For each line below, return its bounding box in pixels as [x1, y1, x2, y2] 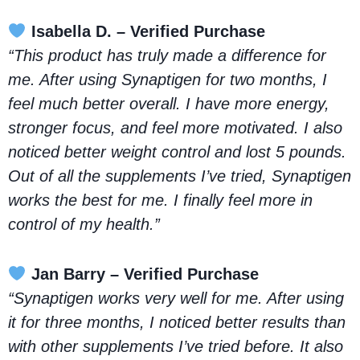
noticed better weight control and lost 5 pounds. [8, 142, 346, 161]
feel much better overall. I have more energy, [8, 94, 329, 112]
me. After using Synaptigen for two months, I [8, 70, 327, 88]
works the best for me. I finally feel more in [8, 190, 313, 209]
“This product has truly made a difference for [8, 46, 326, 64]
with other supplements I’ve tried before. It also [8, 337, 343, 355]
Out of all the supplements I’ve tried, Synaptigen [8, 166, 351, 185]
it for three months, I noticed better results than [8, 313, 346, 331]
